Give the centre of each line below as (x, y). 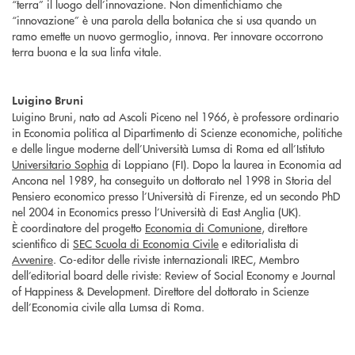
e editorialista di (259, 243)
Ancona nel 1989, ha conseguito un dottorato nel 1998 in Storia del (172, 179)
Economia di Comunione (203, 227)
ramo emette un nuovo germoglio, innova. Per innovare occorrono (168, 35)
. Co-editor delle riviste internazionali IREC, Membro (176, 259)
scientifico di (42, 243)
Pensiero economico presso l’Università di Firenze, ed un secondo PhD (176, 195)
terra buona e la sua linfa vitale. (87, 51)
